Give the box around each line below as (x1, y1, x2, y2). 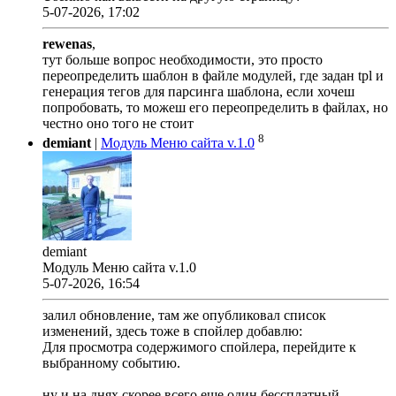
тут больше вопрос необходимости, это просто (42, 51, 323, 67)
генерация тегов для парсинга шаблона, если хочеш (42, 83, 354, 99)
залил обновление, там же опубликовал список (42, 308, 326, 324)
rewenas (42, 35, 92, 51)
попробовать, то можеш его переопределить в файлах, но (42, 99, 388, 115)
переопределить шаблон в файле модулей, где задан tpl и (42, 67, 384, 83)
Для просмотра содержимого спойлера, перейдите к (42, 339, 356, 355)
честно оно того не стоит (42, 115, 194, 131)
